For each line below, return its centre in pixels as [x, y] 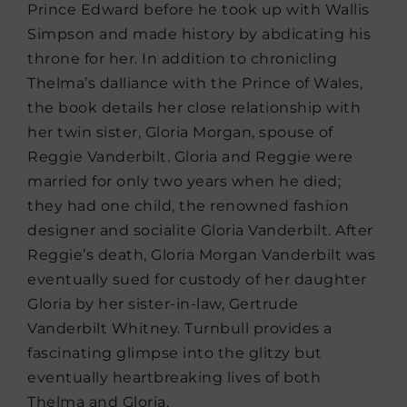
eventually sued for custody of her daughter [197, 280]
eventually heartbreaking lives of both [174, 378]
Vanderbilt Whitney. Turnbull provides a [180, 329]
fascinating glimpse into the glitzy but [175, 353]
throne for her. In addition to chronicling [182, 59]
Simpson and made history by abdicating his [199, 35]
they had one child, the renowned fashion [188, 206]
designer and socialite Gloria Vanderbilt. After [200, 231]
